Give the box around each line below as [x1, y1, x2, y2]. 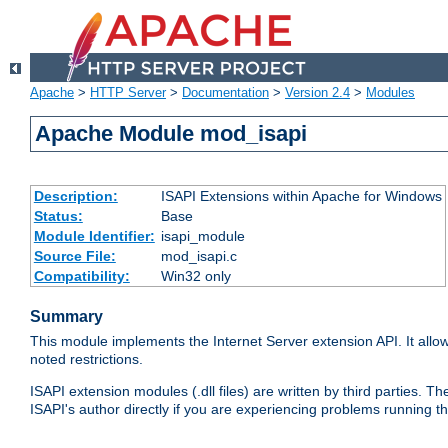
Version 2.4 [285, 85, 350, 101]
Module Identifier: [33, 228, 155, 245]
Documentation [182, 85, 269, 101]
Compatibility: [33, 268, 130, 285]
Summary [30, 308, 103, 326]
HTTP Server [90, 85, 166, 101]
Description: [33, 188, 118, 205]
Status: [33, 208, 83, 225]
